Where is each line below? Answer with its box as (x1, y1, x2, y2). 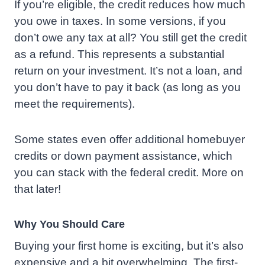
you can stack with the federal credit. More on (14, 166, 244, 179)
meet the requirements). (14, 98, 135, 111)
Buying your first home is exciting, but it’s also (14, 240, 244, 253)
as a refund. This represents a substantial (14, 48, 224, 61)
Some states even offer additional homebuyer (14, 133, 245, 146)
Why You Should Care (14, 218, 125, 231)
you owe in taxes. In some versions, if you (14, 15, 226, 28)
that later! (14, 183, 61, 196)
